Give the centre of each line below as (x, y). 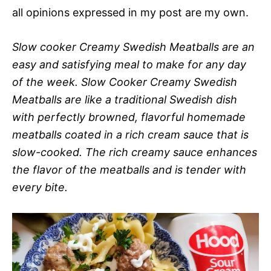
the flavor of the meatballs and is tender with (129, 170)
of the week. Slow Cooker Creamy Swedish (125, 82)
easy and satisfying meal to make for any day (129, 64)
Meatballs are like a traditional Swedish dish (125, 100)
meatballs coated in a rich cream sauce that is (130, 135)
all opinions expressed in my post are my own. (130, 12)
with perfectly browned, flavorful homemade (129, 117)
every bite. (40, 187)
